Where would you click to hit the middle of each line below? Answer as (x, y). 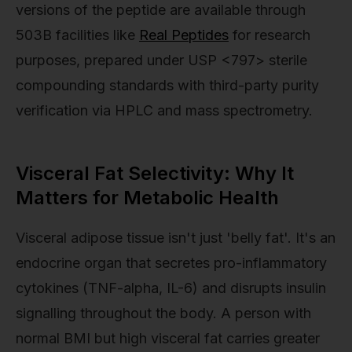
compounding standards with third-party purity (167, 86)
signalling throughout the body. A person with (163, 313)
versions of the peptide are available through (161, 10)
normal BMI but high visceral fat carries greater (168, 338)
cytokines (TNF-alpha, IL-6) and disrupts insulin (171, 288)
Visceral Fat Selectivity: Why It (155, 174)
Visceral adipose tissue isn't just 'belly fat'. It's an (176, 237)
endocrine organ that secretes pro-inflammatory (171, 262)
